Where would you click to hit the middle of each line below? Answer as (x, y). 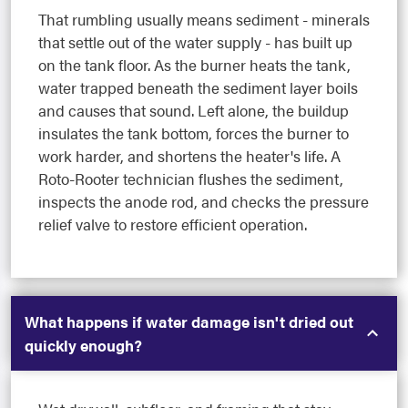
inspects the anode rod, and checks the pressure (204, 201)
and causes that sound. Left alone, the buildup (194, 110)
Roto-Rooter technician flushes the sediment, (191, 178)
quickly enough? (83, 345)
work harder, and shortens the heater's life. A (189, 155)
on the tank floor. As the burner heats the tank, (194, 64)
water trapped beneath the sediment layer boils (198, 87)
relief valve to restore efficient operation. (173, 224)
